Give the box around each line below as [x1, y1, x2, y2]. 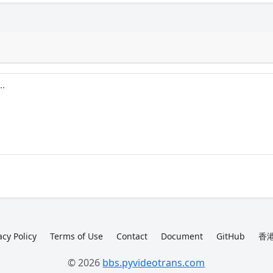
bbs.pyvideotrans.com [102, 256, 205, 269]
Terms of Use [50, 230, 104, 242]
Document [161, 230, 204, 242]
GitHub [216, 230, 246, 242]
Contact [116, 230, 148, 242]
